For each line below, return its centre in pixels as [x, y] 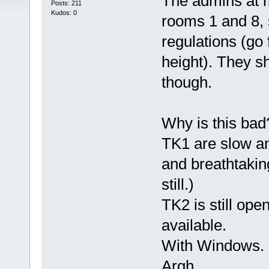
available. [194, 225]
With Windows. [213, 246]
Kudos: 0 [64, 12]
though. [186, 83]
